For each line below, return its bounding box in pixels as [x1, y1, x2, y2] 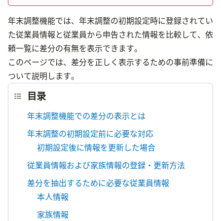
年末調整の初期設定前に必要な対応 [27, 128, 153, 139]
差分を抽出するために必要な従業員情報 [27, 177, 169, 188]
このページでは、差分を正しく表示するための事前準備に [8, 56, 213, 68]
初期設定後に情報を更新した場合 [37, 142, 155, 153]
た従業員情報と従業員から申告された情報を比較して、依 [8, 29, 213, 40]
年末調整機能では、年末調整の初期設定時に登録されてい [8, 15, 213, 26]
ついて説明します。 [8, 70, 79, 81]
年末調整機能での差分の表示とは [27, 110, 146, 121]
